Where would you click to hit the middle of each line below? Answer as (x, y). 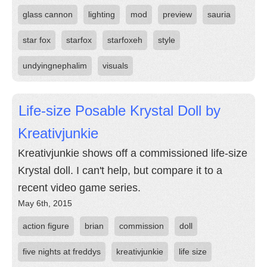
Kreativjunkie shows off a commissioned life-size (133, 153)
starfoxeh (125, 40)
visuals (115, 66)
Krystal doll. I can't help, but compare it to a (120, 170)
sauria (219, 14)
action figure (46, 226)
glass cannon (48, 14)
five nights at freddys (62, 252)
